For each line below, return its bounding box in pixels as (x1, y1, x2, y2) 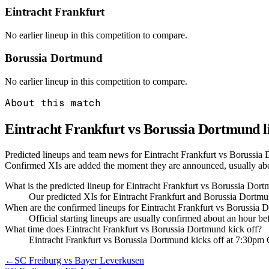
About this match (5, 97, 101, 110)
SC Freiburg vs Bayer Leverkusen (14, 255, 144, 265)
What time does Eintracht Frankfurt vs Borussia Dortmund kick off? (5, 223, 262, 234)
